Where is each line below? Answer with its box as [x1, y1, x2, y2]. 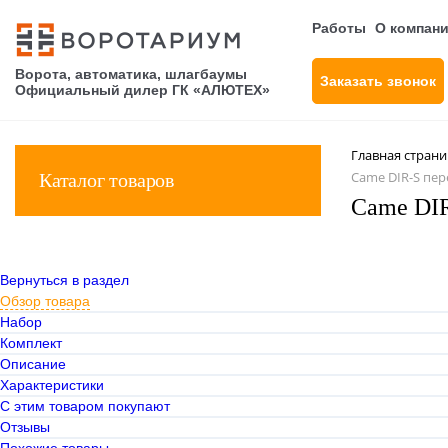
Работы [312, 20, 366, 37]
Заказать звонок [320, 72, 436, 89]
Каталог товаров [39, 168, 174, 191]
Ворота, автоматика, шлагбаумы [15, 65, 247, 82]
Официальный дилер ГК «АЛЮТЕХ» [15, 81, 270, 98]
